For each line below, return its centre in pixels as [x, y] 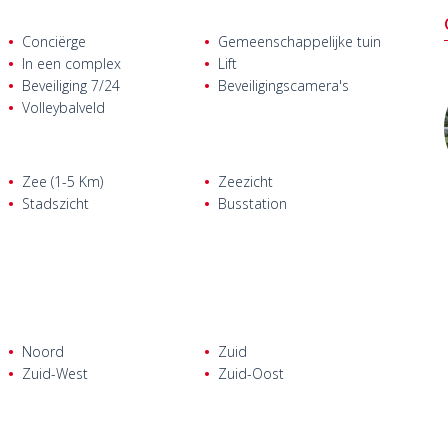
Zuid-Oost [250, 373]
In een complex [71, 63]
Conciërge [53, 41]
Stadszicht [55, 203]
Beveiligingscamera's [283, 85]
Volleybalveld [63, 107]
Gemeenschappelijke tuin [299, 41]
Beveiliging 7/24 [70, 85]
